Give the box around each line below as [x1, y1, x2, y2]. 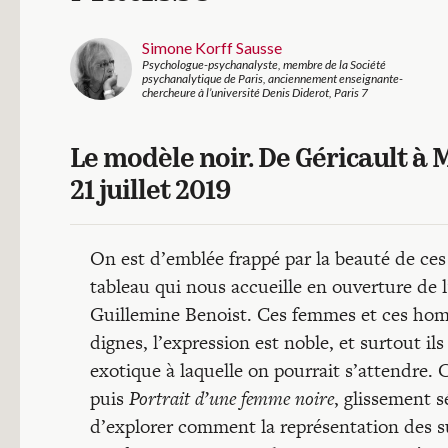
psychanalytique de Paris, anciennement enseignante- [142, 71, 403, 86]
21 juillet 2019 [70, 179, 230, 206]
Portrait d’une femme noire [129, 385, 334, 412]
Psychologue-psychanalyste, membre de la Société [142, 57, 386, 72]
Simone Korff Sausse [142, 38, 282, 57]
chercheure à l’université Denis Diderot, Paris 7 [142, 85, 368, 100]
